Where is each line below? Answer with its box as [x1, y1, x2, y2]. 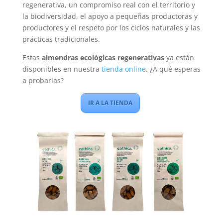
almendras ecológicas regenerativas [41, 52, 164, 62]
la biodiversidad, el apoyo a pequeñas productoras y [22, 11, 198, 21]
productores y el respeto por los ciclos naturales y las [22, 22, 200, 32]
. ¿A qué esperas [145, 64, 201, 74]
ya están [164, 52, 194, 62]
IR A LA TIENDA [88, 98, 132, 107]
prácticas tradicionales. [22, 34, 100, 44]
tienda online [101, 64, 146, 74]
